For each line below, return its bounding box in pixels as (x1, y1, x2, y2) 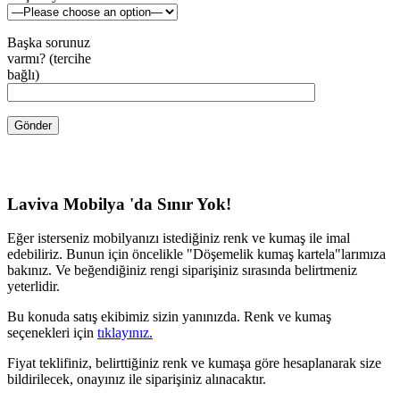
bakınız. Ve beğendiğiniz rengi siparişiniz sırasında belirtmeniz (7, 262, 357, 279)
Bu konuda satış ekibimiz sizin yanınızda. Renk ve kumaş (7, 309, 331, 325)
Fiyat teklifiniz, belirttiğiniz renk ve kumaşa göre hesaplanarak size (7, 355, 381, 371)
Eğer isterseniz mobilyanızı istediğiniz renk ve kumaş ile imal (7, 230, 350, 246)
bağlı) (7, 66, 39, 82)
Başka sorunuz (7, 34, 90, 50)
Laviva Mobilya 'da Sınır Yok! (7, 194, 231, 213)
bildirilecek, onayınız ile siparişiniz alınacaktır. (7, 371, 266, 387)
